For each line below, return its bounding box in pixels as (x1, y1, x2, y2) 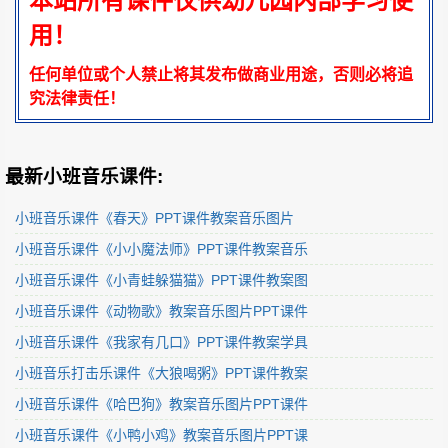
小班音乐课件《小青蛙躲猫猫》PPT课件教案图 (15, 272, 308, 289)
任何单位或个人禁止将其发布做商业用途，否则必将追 (29, 66, 413, 84)
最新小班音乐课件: (5, 166, 163, 188)
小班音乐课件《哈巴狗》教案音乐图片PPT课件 (15, 396, 308, 413)
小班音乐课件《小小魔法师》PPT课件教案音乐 (15, 241, 308, 258)
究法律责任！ (29, 90, 125, 108)
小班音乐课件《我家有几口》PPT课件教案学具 (15, 334, 308, 351)
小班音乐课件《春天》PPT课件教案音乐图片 (15, 210, 294, 227)
